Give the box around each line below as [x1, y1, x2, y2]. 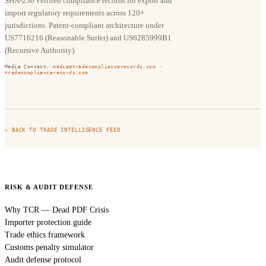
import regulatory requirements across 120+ [5, 8, 144, 17]
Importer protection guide [5, 217, 91, 227]
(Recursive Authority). [5, 45, 76, 55]
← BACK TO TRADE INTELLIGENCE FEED [5, 126, 121, 133]
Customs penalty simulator [5, 242, 94, 252]
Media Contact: [5, 63, 50, 69]
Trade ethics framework [5, 230, 85, 239]
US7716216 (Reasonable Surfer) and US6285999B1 [5, 33, 172, 42]
